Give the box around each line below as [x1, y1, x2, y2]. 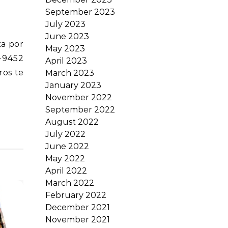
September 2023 [45, 7, 115, 17]
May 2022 [45, 154, 85, 163]
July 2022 [45, 129, 85, 139]
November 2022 [45, 93, 112, 102]
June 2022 [45, 141, 89, 151]
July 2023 [45, 19, 85, 29]
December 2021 [45, 203, 110, 212]
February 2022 [45, 190, 106, 200]
